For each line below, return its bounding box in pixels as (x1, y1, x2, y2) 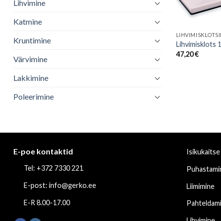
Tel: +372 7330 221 (23, 164, 83, 173)
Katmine (13, 17, 42, 27)
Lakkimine (13, 73, 48, 83)
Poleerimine (13, 92, 54, 102)
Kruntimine (13, 36, 51, 45)
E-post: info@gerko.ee (23, 181, 96, 190)
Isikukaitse (186, 147, 220, 156)
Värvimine (13, 54, 47, 64)
